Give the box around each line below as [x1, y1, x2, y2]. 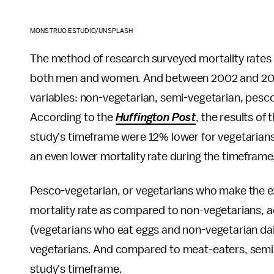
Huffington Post [115, 111, 196, 124]
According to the [30, 111, 116, 124]
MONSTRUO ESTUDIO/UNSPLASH [30, 28, 133, 35]
